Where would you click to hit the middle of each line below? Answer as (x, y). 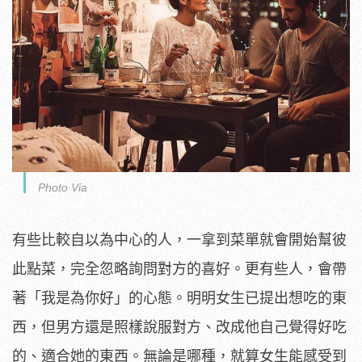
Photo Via (63, 187)
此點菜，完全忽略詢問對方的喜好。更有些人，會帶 (179, 269)
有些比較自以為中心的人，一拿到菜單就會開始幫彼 (179, 240)
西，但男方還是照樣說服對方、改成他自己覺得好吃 (179, 327)
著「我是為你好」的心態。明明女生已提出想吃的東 (179, 298)
